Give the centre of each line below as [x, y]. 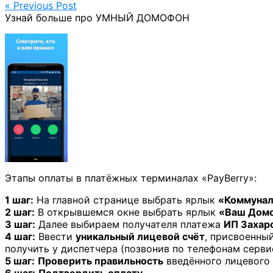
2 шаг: [20, 212]
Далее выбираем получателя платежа [129, 224]
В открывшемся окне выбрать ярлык [127, 212]
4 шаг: [20, 236]
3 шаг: [20, 224]
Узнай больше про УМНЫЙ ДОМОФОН [97, 17]
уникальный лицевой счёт [140, 236]
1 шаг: [19, 200]
